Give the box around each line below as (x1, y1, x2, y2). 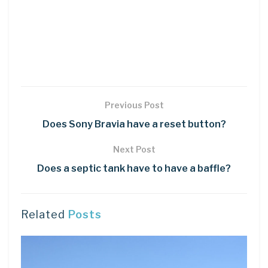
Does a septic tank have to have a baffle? (37, 163, 231, 175)
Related (21, 208, 65, 221)
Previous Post (104, 100, 164, 111)
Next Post (112, 144, 156, 155)
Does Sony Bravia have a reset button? (42, 118, 226, 130)
